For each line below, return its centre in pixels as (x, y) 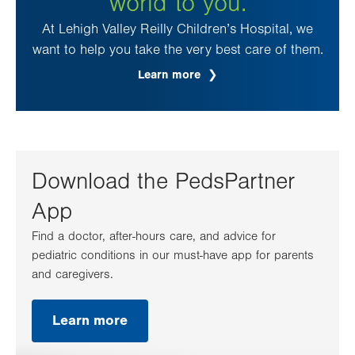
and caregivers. (73, 275)
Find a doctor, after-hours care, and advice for (154, 237)
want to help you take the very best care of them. (177, 50)
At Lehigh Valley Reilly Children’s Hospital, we (177, 30)
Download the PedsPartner (163, 182)
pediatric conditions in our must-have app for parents (173, 256)
